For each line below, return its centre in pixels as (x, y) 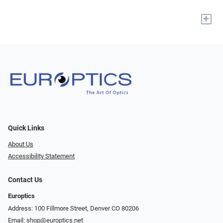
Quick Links (26, 128)
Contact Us (25, 180)
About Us (21, 144)
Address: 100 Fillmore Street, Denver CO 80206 (73, 208)
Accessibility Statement (41, 156)
